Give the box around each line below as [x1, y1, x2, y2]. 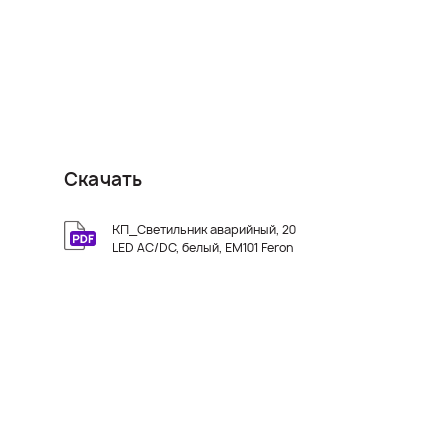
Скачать [64, 167, 143, 193]
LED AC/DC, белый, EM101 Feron [112, 239, 293, 257]
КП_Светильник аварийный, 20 [112, 221, 296, 239]
